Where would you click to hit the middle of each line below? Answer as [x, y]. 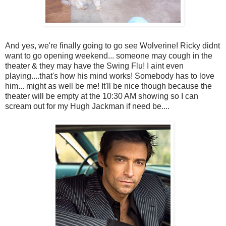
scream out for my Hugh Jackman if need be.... [87, 106]
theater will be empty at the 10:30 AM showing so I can [102, 96]
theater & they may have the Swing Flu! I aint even [94, 66]
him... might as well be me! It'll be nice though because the [108, 86]
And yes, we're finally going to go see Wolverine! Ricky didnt [112, 46]
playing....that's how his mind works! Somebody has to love [110, 76]
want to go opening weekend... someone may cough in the [109, 56]
